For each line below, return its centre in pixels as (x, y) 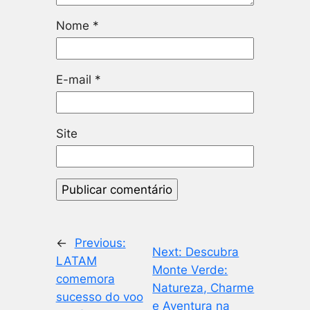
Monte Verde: (190, 270)
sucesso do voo (99, 297)
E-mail (75, 79)
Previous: (100, 243)
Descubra (212, 252)
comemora (85, 279)
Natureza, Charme (203, 288)
